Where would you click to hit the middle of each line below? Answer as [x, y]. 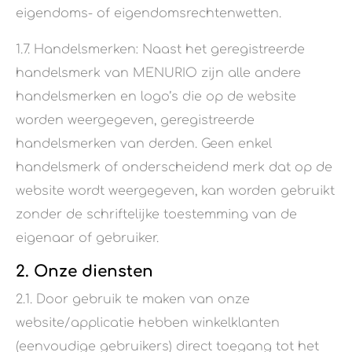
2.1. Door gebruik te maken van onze [133, 300]
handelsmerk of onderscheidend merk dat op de [174, 168]
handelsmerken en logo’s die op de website [156, 97]
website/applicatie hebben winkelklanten [148, 323]
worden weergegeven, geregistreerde [135, 121]
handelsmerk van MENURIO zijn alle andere [158, 73]
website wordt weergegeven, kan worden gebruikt [175, 191]
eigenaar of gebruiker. [87, 238]
